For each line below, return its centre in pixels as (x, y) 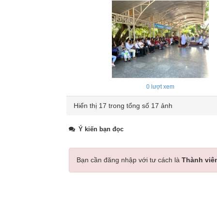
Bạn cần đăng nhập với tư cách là (129, 160)
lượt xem (162, 87)
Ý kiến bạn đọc (100, 129)
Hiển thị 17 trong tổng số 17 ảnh (123, 106)
